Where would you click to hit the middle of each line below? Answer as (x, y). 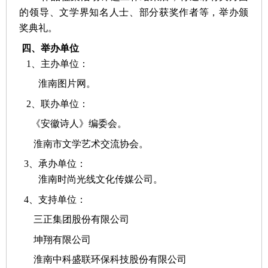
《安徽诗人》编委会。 (73, 124)
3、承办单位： (53, 164)
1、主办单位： (54, 63)
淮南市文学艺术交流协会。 (84, 144)
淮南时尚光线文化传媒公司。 (91, 179)
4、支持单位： (53, 199)
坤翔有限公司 (55, 239)
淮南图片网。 (58, 84)
